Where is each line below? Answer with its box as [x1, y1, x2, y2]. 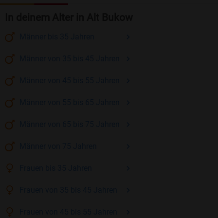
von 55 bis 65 [46, 98, 96, 108]
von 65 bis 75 [46, 120, 96, 129]
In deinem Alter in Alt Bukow [5, 12, 133, 24]
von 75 [46, 142, 73, 151]
